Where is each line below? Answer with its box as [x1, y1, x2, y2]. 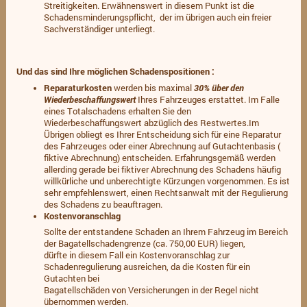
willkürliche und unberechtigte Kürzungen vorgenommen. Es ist [43, 175, 290, 186]
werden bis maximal [111, 82, 194, 93]
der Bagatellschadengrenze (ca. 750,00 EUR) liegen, [43, 238, 245, 249]
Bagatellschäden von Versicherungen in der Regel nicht [43, 284, 259, 296]
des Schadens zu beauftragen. [43, 198, 162, 210]
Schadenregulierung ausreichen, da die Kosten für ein [43, 261, 250, 273]
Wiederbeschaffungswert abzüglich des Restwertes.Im [43, 116, 259, 128]
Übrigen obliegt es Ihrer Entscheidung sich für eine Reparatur [43, 128, 281, 140]
